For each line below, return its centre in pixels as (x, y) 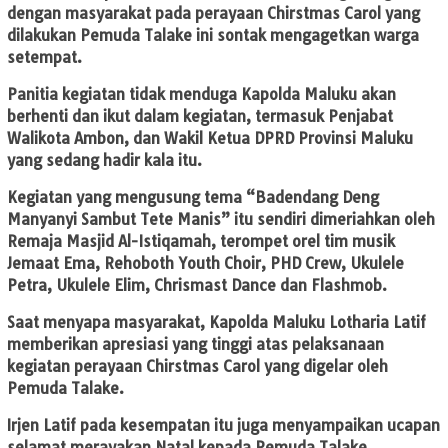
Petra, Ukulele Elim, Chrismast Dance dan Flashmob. (197, 286)
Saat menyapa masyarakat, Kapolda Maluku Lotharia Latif (216, 323)
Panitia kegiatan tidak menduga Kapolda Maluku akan (201, 95)
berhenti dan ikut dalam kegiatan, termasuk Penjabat (200, 117)
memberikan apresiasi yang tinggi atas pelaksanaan (195, 345)
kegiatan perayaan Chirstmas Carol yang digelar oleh (197, 367)
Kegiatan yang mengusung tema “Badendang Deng (193, 198)
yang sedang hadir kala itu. (104, 161)
